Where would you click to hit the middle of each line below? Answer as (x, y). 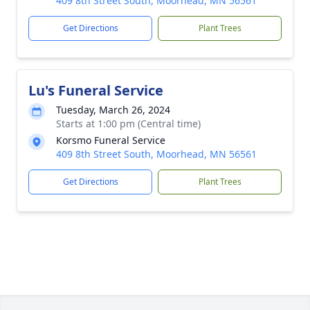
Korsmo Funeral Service (111, 140)
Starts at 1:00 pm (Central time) (128, 124)
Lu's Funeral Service (96, 90)
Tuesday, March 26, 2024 (113, 110)
